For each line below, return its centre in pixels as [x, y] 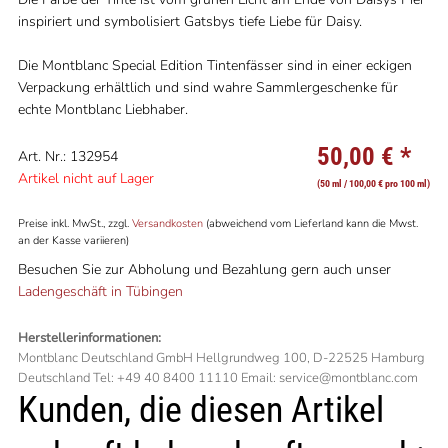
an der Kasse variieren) [73, 240]
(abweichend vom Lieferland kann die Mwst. [310, 223]
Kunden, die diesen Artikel [200, 410]
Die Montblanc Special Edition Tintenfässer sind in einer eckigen [214, 65]
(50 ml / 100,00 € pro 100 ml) [374, 183]
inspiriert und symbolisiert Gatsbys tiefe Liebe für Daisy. [191, 21]
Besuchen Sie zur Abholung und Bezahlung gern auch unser [204, 269]
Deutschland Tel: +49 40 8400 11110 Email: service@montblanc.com [217, 378]
